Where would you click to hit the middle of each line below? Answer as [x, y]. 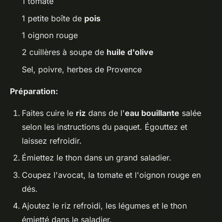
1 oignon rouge [50, 35]
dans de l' [105, 113]
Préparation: [34, 91]
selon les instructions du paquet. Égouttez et [105, 127]
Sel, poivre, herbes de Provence [82, 69]
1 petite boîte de [53, 18]
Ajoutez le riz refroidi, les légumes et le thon [104, 205]
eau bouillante [152, 113]
